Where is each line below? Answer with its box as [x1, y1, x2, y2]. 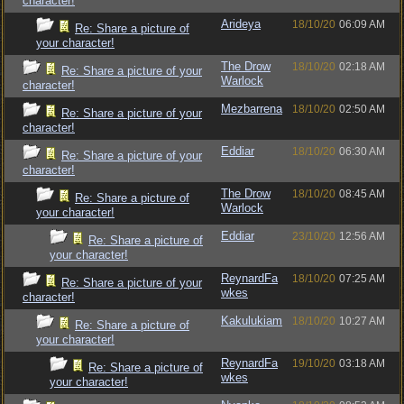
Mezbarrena [221, 102, 282, 115]
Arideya [221, 17, 261, 31]
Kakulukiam [221, 314, 282, 327]
